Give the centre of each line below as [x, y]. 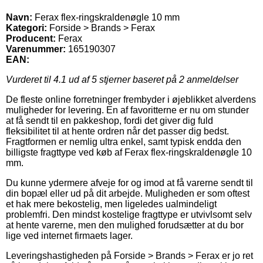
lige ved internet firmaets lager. [69, 235]
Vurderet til [30, 79]
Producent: [31, 38]
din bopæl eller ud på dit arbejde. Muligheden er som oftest [128, 193]
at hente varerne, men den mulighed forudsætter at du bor [125, 225]
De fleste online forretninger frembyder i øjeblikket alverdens [131, 99]
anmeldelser [211, 79]
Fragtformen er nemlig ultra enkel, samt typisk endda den [124, 141]
